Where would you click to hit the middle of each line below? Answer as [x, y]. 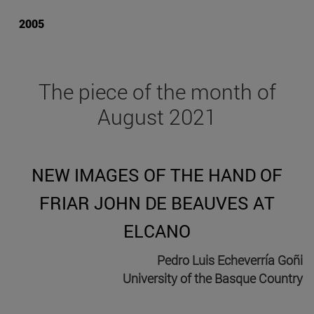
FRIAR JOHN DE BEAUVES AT [157, 203]
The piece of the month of [157, 92]
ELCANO [157, 231]
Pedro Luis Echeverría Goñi [230, 260]
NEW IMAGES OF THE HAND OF [157, 175]
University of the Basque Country [213, 279]
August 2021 [157, 117]
